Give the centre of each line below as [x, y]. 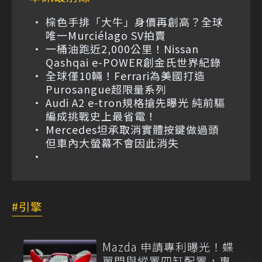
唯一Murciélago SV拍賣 [106, 35]
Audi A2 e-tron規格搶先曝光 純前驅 [135, 102]
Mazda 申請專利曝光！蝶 [168, 246]
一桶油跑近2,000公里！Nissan [122, 48]
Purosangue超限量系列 [106, 89]
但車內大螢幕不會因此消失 [112, 142]
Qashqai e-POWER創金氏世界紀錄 [133, 62]
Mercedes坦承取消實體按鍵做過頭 [138, 129]
